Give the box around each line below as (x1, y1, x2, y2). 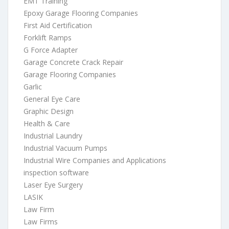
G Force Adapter (24, 44, 78, 55)
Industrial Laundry (24, 130, 82, 141)
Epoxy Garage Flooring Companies (24, 8, 138, 18)
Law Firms (24, 216, 58, 226)
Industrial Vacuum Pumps (24, 143, 107, 153)
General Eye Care (24, 94, 80, 104)
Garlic (24, 81, 42, 91)
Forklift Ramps (24, 32, 72, 42)
